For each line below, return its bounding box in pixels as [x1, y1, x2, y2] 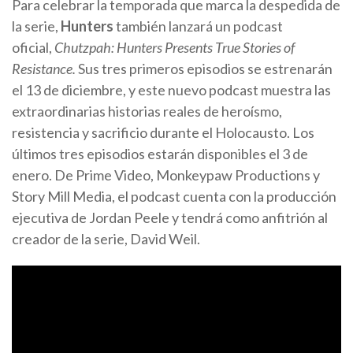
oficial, [12, 38, 54, 56]
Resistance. [12, 59, 76, 77]
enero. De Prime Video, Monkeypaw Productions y [12, 165, 320, 184]
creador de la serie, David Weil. [12, 229, 200, 247]
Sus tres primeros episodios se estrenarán [76, 59, 333, 77]
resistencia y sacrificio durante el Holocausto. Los [12, 123, 314, 141]
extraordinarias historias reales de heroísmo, [12, 102, 282, 120]
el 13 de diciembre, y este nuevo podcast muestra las [12, 80, 331, 98]
